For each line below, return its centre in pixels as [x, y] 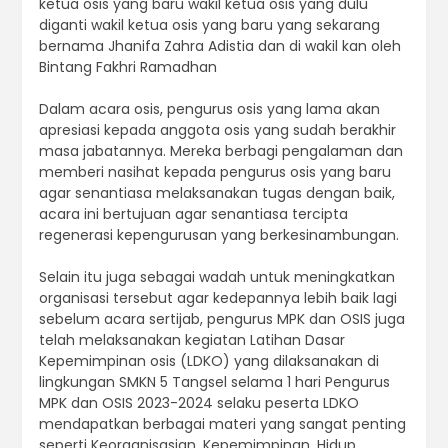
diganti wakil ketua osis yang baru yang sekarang [209, 25]
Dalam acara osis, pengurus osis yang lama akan [209, 109]
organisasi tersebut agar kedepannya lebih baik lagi [217, 298]
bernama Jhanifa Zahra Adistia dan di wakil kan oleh [219, 46]
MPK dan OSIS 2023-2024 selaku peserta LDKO [198, 403]
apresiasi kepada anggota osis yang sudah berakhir [217, 130]
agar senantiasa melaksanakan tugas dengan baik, [216, 193]
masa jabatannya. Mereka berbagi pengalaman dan [220, 151]
